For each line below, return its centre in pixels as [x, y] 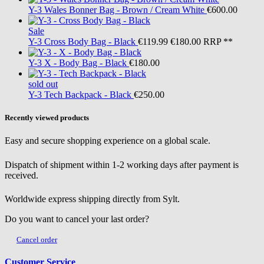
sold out [43, 84]
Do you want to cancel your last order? [77, 219]
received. [22, 175]
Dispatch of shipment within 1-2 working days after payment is [122, 164]
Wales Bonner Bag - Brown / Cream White [124, 10]
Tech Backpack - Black [88, 95]
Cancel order [37, 239]
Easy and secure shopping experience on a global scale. [108, 141]
